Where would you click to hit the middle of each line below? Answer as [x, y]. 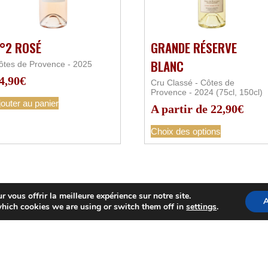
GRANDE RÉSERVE [194, 48]
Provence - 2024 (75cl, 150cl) [207, 92]
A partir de [181, 109]
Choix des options [186, 132]
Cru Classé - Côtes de [193, 83]
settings [202, 207]
